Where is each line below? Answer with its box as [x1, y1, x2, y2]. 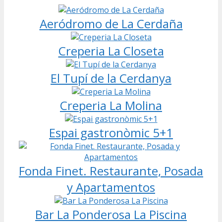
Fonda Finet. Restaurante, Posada [19, 162, 203, 179]
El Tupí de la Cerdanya [51, 69, 171, 86]
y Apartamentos [67, 178, 155, 195]
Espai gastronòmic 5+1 [49, 124, 173, 141]
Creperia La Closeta [58, 42, 164, 59]
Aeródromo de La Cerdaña [39, 15, 183, 32]
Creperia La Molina [60, 97, 162, 113]
